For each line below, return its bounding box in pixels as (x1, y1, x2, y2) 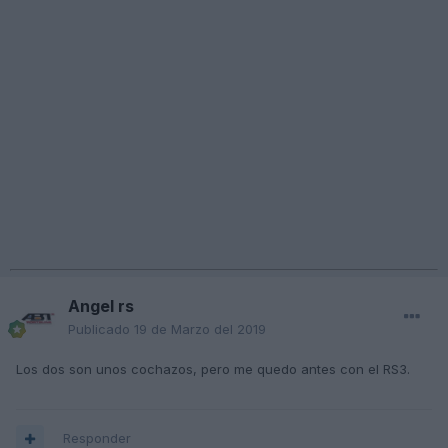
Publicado (68, 321, 134, 338)
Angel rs (68, 296, 134, 317)
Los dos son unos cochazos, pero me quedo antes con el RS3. (16, 361, 410, 378)
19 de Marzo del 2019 (134, 321, 266, 338)
